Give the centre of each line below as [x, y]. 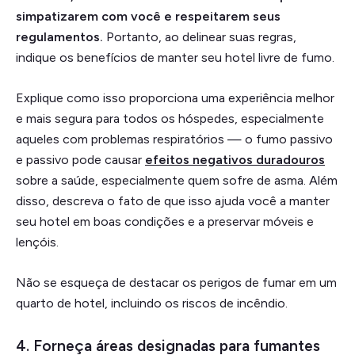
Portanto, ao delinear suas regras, [201, 36]
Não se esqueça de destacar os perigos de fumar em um [176, 282]
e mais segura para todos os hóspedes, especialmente [170, 118]
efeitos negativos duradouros [235, 159]
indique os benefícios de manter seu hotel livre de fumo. [175, 57]
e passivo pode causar [80, 159]
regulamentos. [61, 36]
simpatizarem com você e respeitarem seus [148, 16]
